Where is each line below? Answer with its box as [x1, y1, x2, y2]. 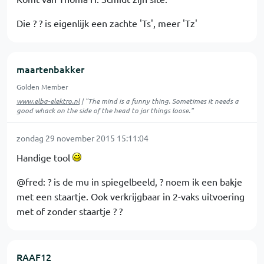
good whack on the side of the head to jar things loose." [16, 105, 193, 115]
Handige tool [16, 151, 72, 163]
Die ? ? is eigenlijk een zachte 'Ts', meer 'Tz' [16, 17, 197, 29]
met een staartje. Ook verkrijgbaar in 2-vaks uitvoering [16, 190, 245, 202]
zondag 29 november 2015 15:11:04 [16, 133, 148, 143]
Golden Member [16, 82, 68, 91]
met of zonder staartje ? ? [16, 205, 123, 217]
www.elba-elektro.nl [16, 96, 80, 105]
